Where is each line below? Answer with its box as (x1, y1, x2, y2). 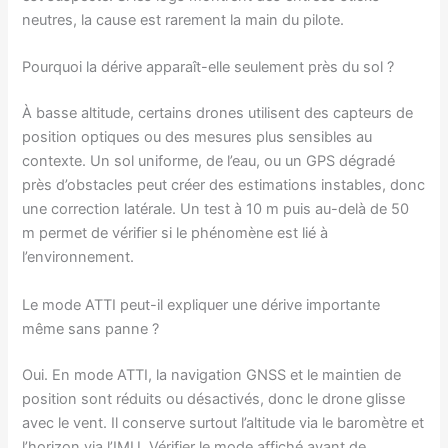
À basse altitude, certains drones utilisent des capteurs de (22, 104, 414, 123)
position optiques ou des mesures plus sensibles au (22, 128, 373, 147)
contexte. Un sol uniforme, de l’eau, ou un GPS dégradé (22, 152, 396, 171)
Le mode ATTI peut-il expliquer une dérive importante (22, 295, 381, 314)
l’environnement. (22, 248, 135, 267)
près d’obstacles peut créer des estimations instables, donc (22, 176, 426, 195)
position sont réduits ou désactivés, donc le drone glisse (22, 389, 406, 408)
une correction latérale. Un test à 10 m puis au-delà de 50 (22, 200, 410, 219)
